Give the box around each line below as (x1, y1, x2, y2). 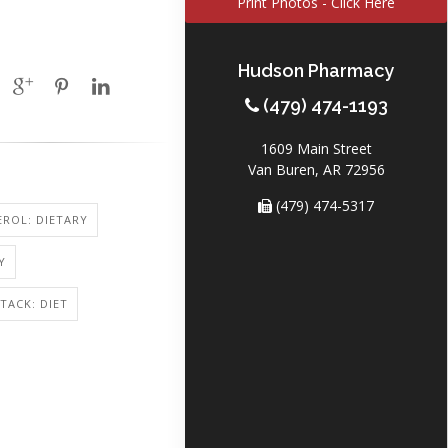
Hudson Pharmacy (238, 60, 394, 81)
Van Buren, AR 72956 (247, 160, 385, 179)
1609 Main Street (260, 139, 372, 158)
